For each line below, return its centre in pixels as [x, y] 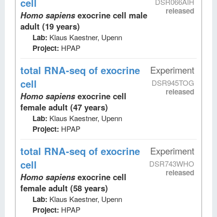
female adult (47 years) [64, 107]
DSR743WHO [172, 163]
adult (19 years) [50, 26]
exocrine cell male [112, 15]
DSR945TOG [173, 82]
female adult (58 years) [64, 188]
